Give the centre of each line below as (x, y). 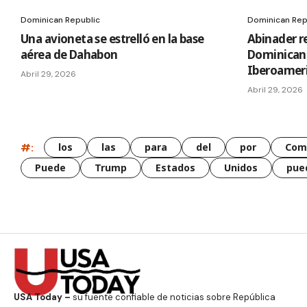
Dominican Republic (60, 20)
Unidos (241, 168)
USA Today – (42, 297)
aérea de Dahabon (69, 55)
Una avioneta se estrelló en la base (112, 39)
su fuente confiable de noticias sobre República (173, 297)
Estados (175, 168)
